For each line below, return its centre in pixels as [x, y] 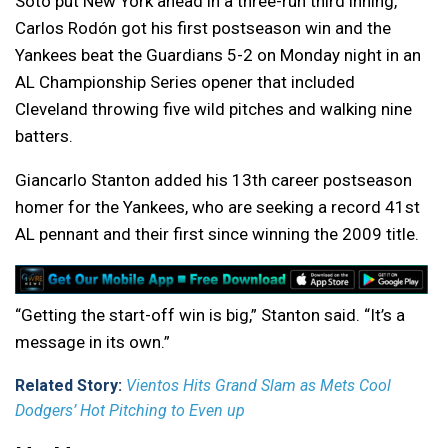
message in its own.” [92, 342]
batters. [44, 136]
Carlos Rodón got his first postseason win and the [203, 28]
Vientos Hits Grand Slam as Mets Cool [258, 386]
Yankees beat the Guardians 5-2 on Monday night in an [218, 55]
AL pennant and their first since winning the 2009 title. [217, 234]
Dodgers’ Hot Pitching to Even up [130, 411]
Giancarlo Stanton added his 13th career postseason [213, 180]
